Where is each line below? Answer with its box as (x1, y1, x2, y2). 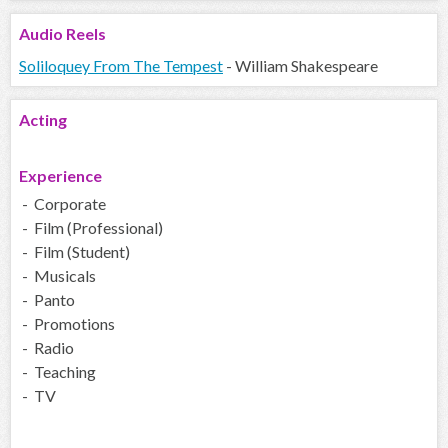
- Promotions (19, 314, 115, 334)
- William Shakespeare (223, 56, 378, 76)
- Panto (19, 290, 75, 310)
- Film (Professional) (19, 218, 163, 238)
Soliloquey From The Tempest (19, 56, 223, 76)
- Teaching (19, 362, 96, 382)
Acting (19, 110, 67, 130)
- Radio (19, 338, 74, 358)
